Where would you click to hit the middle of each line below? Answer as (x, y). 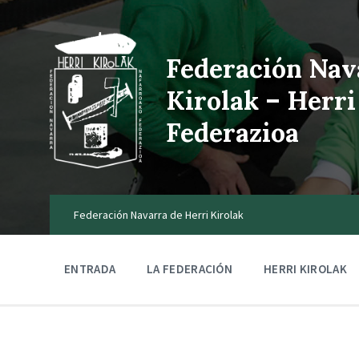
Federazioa (232, 133)
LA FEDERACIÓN (190, 269)
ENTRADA (90, 269)
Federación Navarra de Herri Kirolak (159, 215)
